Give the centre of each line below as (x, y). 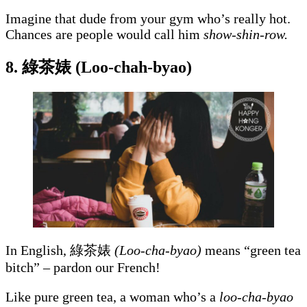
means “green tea (253, 250)
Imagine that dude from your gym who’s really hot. (148, 19)
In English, (36, 250)
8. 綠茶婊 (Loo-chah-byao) (99, 67)
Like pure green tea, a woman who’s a (112, 297)
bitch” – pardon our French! (85, 268)
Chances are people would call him (105, 35)
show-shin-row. (247, 35)
